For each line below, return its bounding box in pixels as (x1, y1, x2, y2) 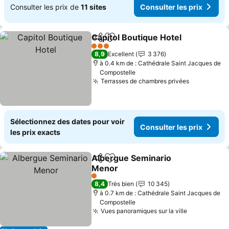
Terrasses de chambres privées (101, 77, 190, 85)
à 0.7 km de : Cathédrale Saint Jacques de (100, 189, 221, 197)
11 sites (81, 2, 106, 11)
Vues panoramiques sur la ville (101, 207, 188, 215)
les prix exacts (10, 128, 60, 136)
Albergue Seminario (91, 153, 172, 163)
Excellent (108, 50, 134, 58)
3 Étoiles (91, 45, 116, 54)
